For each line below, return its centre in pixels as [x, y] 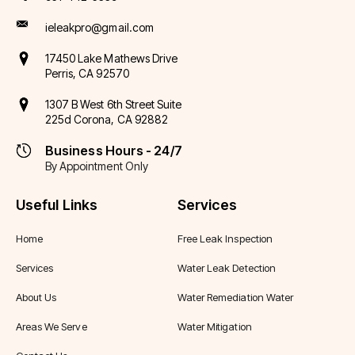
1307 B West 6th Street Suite [114, 104]
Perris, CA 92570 [87, 73]
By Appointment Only [97, 166]
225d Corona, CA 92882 [111, 119]
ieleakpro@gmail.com [99, 27]
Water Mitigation [215, 326]
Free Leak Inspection [225, 239]
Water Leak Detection [227, 268]
